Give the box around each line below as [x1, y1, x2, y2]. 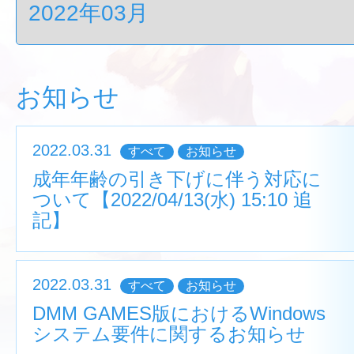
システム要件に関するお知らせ [32, 323, 306, 345]
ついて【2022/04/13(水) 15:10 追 [32, 189, 312, 210]
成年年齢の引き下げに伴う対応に [32, 168, 322, 190]
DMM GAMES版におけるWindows [32, 303, 326, 324]
